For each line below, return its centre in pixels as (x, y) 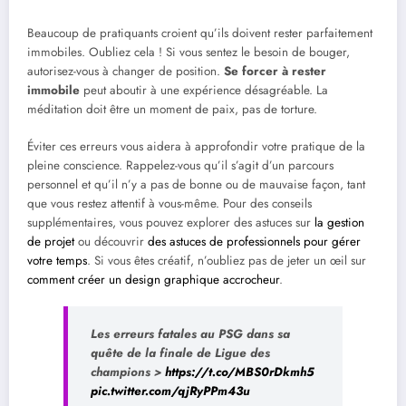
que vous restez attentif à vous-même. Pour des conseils (169, 203)
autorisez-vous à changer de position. (126, 72)
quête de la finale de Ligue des (180, 353)
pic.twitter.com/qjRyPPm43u (170, 391)
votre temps (57, 260)
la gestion (339, 222)
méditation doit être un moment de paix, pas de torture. (172, 110)
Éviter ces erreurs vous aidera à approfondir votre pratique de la (196, 146)
